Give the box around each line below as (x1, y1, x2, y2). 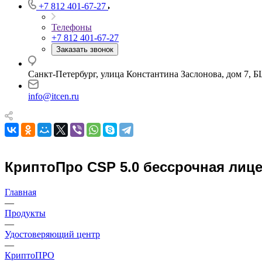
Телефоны (51, 22, 92, 32)
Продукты (5, 208, 46, 218)
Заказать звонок (56, 45, 113, 54)
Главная (5, 187, 36, 197)
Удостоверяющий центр (5, 229, 100, 239)
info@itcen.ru (28, 91, 79, 101)
